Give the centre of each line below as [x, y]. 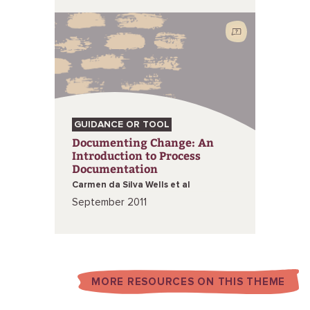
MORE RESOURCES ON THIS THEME [188, 282]
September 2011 [109, 202]
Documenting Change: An [143, 142]
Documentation [115, 168]
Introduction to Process [136, 155]
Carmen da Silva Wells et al [131, 185]
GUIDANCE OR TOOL [122, 125]
